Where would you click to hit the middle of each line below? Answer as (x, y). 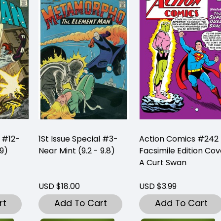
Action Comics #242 (179, 139)
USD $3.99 (158, 186)
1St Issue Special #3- (78, 139)
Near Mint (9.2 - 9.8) (77, 150)
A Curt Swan (163, 162)
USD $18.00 (59, 186)
